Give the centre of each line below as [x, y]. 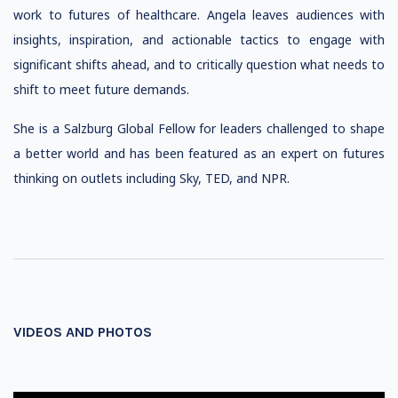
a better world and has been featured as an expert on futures [199, 153]
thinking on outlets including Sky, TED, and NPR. [151, 178]
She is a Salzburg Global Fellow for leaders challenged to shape [199, 128]
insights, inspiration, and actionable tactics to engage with [199, 40]
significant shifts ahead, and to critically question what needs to [199, 64]
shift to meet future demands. [101, 89]
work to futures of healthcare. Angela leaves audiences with [199, 15]
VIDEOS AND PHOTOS [83, 332]
